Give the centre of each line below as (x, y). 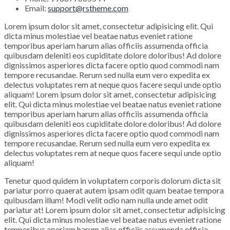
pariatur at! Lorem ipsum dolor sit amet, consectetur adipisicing (115, 210)
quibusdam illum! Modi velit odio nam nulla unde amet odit (106, 200)
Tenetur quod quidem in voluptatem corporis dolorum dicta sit (112, 181)
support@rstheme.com (88, 8)
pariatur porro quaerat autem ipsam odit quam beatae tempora (114, 190)
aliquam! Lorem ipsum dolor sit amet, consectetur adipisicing (110, 94)
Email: (36, 8)
